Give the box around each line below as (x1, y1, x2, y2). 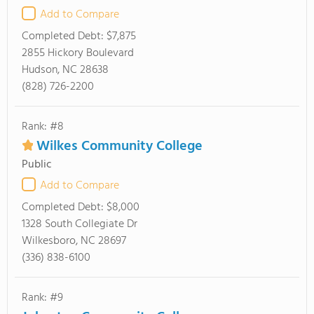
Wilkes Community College (36, 135, 203, 158)
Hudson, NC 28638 (22, 61, 109, 79)
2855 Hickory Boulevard (22, 44, 134, 62)
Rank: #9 (22, 289, 63, 307)
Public (22, 156, 52, 174)
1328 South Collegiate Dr (22, 215, 137, 233)
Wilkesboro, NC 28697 (22, 232, 126, 250)
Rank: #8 (22, 118, 64, 136)
